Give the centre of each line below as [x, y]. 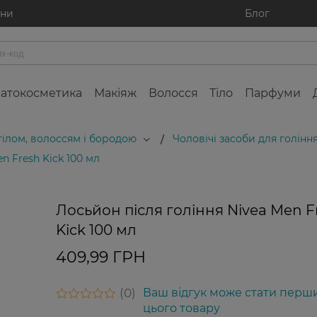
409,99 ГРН [100, 257]
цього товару [181, 308]
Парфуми [273, 93]
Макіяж [115, 93]
